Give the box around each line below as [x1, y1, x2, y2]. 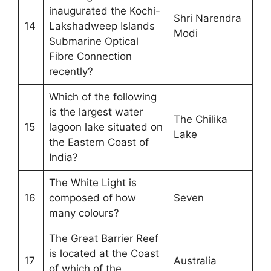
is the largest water [48, 105, 143, 118]
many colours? [48, 206, 119, 219]
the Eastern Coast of [48, 135, 149, 148]
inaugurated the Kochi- [48, 4, 160, 17]
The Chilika [173, 113, 227, 125]
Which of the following [48, 90, 157, 103]
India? [48, 151, 78, 163]
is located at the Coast [48, 247, 159, 260]
